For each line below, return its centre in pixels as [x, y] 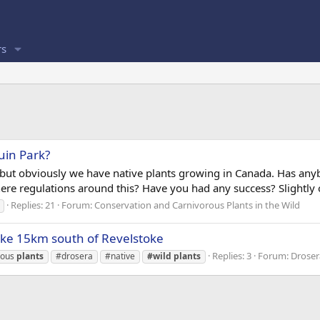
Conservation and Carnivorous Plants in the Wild [197, 205]
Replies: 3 [232, 255]
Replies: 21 [33, 205]
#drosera [74, 256]
